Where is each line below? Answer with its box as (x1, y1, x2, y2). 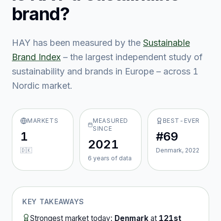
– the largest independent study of (63, 52, 203, 62)
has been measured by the (31, 37, 141, 48)
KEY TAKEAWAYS (22, 197, 85, 206)
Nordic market (12, 80, 70, 91)
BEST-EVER (162, 117, 200, 124)
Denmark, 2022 (155, 147, 199, 154)
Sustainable (143, 37, 190, 48)
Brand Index (12, 52, 61, 62)
